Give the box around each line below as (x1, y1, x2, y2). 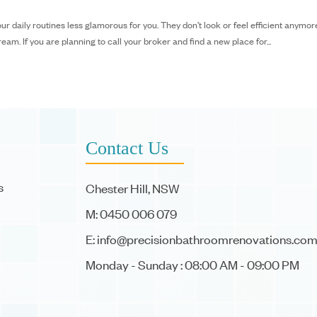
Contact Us (85, 137, 168, 158)
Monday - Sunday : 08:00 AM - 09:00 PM (85, 256, 299, 272)
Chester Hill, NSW (85, 180, 180, 196)
